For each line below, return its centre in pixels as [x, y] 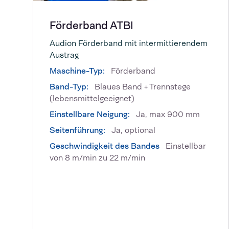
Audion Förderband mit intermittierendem [129, 43]
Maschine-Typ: [77, 71]
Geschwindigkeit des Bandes [105, 146]
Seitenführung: [77, 130]
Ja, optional [132, 130]
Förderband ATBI [91, 25]
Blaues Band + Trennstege [142, 86]
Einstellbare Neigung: [90, 114]
